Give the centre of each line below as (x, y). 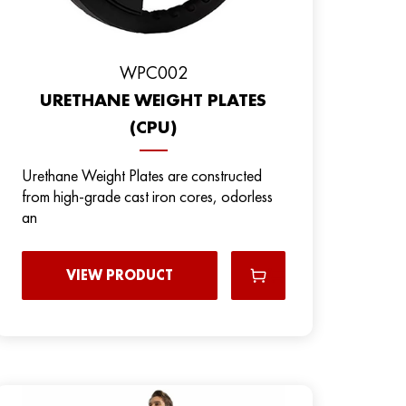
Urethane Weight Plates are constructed (141, 175)
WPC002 (153, 72)
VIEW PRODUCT (119, 275)
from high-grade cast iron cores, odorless (147, 196)
